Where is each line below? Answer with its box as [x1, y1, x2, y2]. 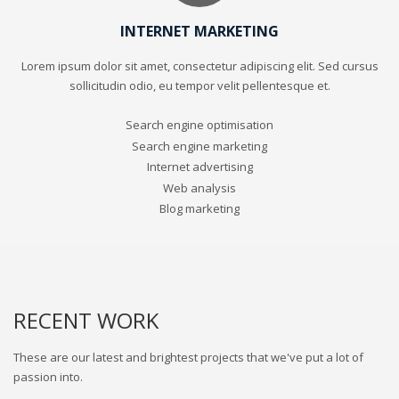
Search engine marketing [132, 137, 267, 154]
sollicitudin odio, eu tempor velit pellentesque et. [69, 77, 330, 94]
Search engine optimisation [126, 116, 273, 133]
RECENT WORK [13, 305, 159, 335]
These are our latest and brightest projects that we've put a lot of [13, 348, 363, 365]
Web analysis [163, 179, 236, 196]
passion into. [13, 368, 83, 385]
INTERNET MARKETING [120, 21, 279, 42]
